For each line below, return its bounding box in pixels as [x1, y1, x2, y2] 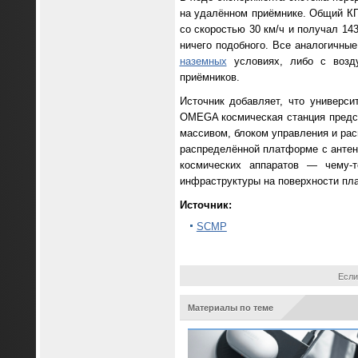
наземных [179, 55, 227, 68]
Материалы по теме [187, 302, 273, 312]
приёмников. [179, 71, 240, 84]
